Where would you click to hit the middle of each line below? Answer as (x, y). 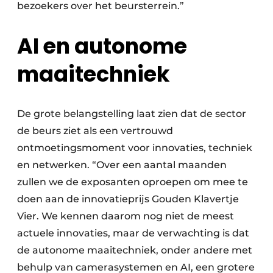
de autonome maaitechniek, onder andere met (135, 250)
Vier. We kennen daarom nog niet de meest (126, 216)
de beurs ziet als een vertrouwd (95, 131)
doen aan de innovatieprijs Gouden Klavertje (128, 199)
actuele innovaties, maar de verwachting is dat (133, 233)
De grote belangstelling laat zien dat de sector (132, 114)
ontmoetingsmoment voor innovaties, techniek (135, 148)
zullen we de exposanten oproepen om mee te (133, 182)
